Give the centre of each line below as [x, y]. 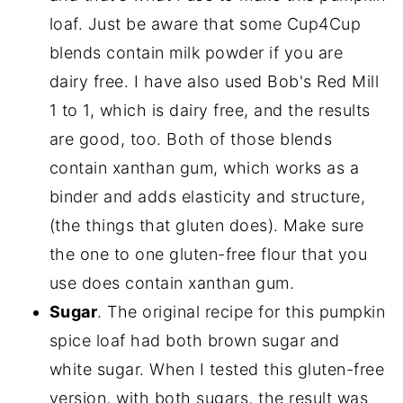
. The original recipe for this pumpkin [242, 312]
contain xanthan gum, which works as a [204, 168]
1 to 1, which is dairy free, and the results [210, 111]
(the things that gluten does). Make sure [206, 226]
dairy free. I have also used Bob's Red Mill [214, 82]
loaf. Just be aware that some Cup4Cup [205, 24]
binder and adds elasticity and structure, [207, 197]
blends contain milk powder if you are [196, 53]
